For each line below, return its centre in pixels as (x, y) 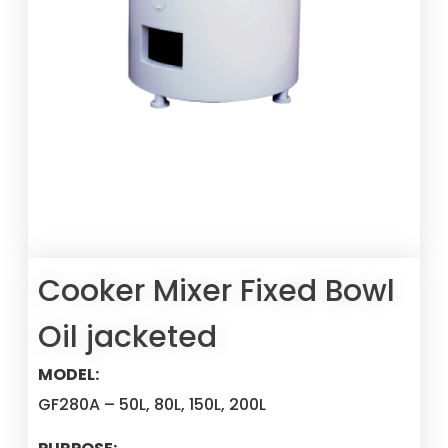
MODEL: (69, 374)
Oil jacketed (128, 336)
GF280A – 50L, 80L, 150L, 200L (152, 404)
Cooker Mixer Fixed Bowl (217, 290)
